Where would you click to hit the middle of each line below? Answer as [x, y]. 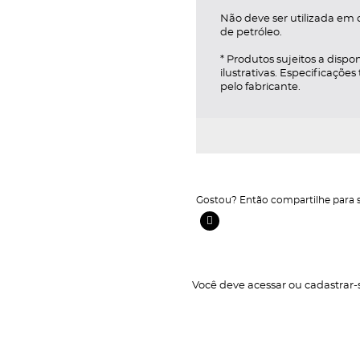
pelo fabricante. [260, 87]
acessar [267, 285]
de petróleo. [251, 32]
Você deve [220, 285]
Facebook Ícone [250, 227]
